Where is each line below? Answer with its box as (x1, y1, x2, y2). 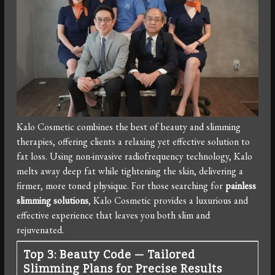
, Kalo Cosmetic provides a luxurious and (88, 193, 249, 207)
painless (225, 179, 257, 192)
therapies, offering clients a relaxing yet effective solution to (17, 134, 250, 148)
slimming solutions (17, 193, 89, 207)
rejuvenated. (17, 223, 64, 236)
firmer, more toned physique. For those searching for (17, 179, 226, 192)
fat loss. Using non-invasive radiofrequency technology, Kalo (17, 149, 253, 163)
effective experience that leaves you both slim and (17, 208, 211, 222)
